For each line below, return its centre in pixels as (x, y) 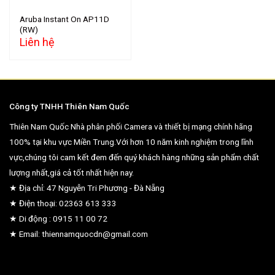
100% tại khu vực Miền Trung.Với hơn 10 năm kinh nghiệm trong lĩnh (131, 141)
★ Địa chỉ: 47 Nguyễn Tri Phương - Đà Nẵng (87, 188)
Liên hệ (37, 42)
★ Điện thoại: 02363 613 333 (63, 203)
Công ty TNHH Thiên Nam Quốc (69, 106)
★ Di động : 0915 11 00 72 (58, 218)
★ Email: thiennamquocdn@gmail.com (79, 234)
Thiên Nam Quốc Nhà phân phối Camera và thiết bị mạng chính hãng (131, 126)
